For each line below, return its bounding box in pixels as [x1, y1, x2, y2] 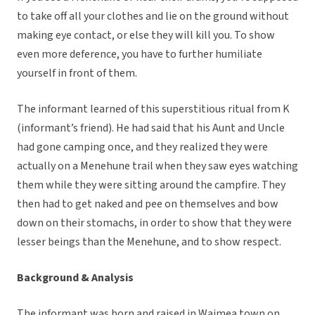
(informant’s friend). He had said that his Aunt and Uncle [17, 120, 285, 136]
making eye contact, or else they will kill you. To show [17, 27, 275, 44]
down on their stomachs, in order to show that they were [17, 215, 292, 231]
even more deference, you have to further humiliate [17, 46, 262, 63]
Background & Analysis [17, 270, 134, 286]
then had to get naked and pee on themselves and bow [17, 196, 278, 212]
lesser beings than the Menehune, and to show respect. [17, 234, 281, 250]
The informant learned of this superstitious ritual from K [17, 101, 290, 117]
